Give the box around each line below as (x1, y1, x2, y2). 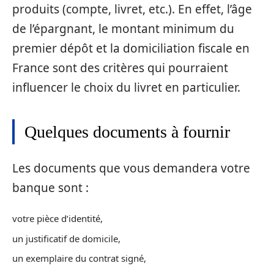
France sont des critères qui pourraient (12, 60, 228, 76)
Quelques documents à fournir (24, 122, 230, 141)
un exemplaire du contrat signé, (12, 252, 146, 264)
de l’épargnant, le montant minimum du (12, 21, 234, 37)
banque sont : (12, 179, 89, 196)
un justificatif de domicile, (12, 232, 120, 245)
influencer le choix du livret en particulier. (12, 80, 240, 95)
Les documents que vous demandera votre (12, 160, 250, 176)
